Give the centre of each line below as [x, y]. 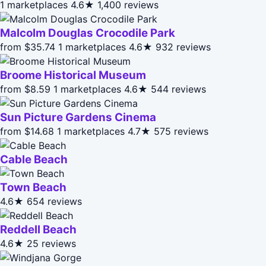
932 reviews [183, 47]
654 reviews [54, 201]
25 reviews [51, 243]
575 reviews [181, 131]
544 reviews [178, 89]
